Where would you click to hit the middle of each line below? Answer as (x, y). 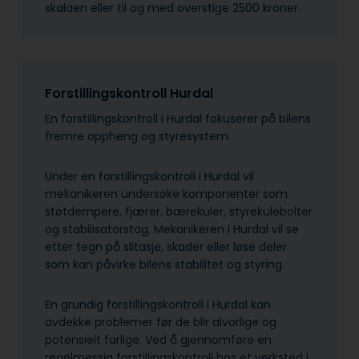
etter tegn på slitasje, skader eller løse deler (166, 247)
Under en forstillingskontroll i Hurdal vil (149, 177)
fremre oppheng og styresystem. (138, 137)
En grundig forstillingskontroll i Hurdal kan (158, 305)
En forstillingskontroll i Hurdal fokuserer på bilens (178, 119)
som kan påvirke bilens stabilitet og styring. (165, 265)
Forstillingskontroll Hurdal (131, 93)
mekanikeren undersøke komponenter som (166, 194)
